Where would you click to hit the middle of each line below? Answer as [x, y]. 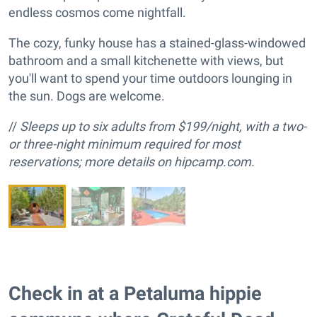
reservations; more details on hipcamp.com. [132, 162]
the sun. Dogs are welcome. [87, 96]
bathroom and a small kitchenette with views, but [146, 61]
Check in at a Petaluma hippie [135, 293]
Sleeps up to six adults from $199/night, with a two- [163, 127]
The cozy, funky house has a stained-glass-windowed [157, 43]
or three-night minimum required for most [125, 144]
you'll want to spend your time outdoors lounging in [150, 79]
